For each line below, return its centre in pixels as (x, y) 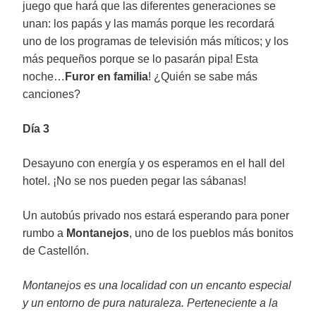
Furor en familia (107, 77)
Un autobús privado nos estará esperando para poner (156, 215)
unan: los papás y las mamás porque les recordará (148, 24)
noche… (44, 77)
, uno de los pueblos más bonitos (211, 233)
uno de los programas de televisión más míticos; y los (156, 41)
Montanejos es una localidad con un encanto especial (157, 285)
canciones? (51, 94)
